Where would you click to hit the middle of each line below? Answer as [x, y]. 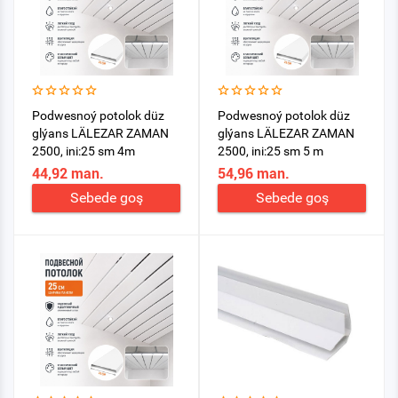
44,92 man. [68, 174]
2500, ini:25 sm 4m [84, 151]
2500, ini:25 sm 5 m [271, 151]
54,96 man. [254, 174]
